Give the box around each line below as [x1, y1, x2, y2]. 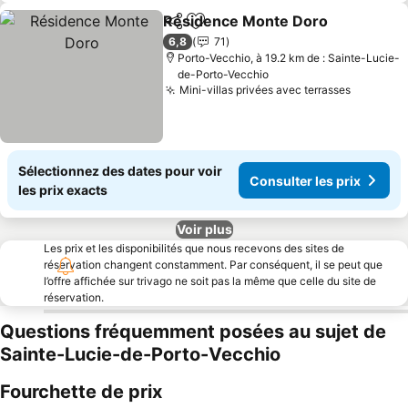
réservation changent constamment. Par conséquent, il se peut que [44, 258, 382, 271]
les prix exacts [18, 182, 107, 198]
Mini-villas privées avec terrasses [179, 83, 352, 97]
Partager [162, 21, 217, 37]
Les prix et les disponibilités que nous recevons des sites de [44, 241, 344, 255]
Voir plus [176, 221, 232, 237]
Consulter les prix [250, 172, 361, 189]
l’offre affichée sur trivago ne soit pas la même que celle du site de [44, 274, 376, 288]
